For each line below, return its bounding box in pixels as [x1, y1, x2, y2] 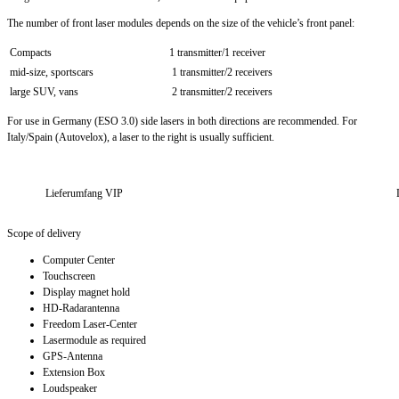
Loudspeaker [43, 382, 97, 395]
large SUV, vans [10, 85, 78, 99]
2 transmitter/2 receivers [169, 85, 273, 99]
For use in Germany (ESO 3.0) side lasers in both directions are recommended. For [7, 115, 357, 128]
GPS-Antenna [43, 350, 102, 363]
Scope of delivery [7, 227, 81, 240]
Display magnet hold [43, 286, 130, 299]
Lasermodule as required [43, 334, 146, 347]
